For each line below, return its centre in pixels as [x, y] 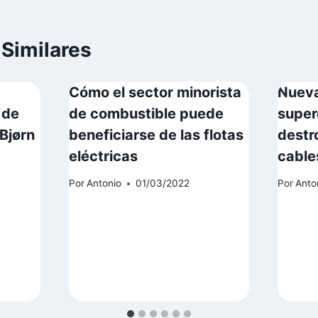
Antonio [104, 183]
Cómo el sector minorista [155, 92]
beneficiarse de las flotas [156, 135]
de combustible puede [146, 113]
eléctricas [103, 156]
